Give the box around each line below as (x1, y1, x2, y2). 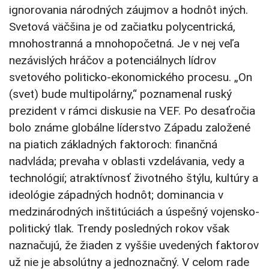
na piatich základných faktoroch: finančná (9, 138, 217, 152)
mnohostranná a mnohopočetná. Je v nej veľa (9, 37, 240, 51)
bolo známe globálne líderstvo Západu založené (9, 121, 250, 135)
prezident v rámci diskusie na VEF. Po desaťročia (9, 104, 255, 118)
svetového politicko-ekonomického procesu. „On (9, 70, 252, 85)
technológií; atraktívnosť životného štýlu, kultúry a (9, 171, 258, 186)
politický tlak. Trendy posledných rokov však (9, 222, 229, 236)
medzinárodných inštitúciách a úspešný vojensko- (9, 205, 259, 219)
